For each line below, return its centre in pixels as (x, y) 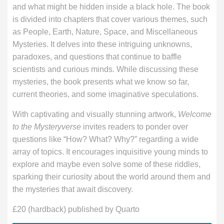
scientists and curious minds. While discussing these (105, 69)
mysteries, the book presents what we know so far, (101, 82)
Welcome (195, 114)
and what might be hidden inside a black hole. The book (111, 7)
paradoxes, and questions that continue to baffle (97, 57)
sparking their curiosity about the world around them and (111, 177)
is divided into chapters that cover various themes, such (110, 19)
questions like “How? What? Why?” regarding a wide (105, 139)
